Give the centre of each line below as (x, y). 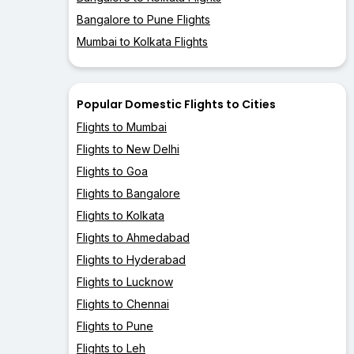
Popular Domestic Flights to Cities (176, 105)
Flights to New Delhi (128, 149)
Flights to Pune (115, 326)
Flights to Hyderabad (131, 260)
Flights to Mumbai (122, 127)
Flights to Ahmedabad (133, 238)
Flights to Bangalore (128, 194)
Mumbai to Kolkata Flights (142, 42)
